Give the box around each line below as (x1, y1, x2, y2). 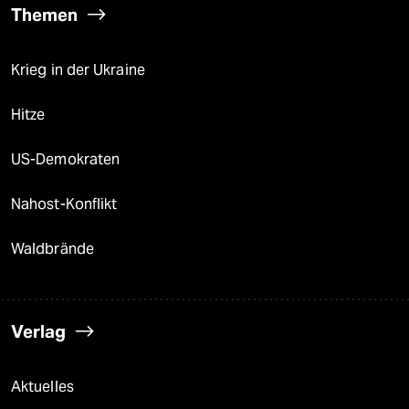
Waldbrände (11, 240, 94, 258)
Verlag (11, 320, 66, 343)
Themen (11, 4, 78, 26)
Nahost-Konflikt (11, 195, 118, 214)
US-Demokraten (11, 151, 121, 169)
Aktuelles (11, 378, 74, 396)
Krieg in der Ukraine (11, 61, 145, 79)
